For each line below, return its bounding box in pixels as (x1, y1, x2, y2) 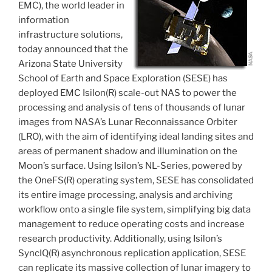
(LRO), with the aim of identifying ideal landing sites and (18, 131, 254, 143)
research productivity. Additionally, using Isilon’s (18, 233, 222, 245)
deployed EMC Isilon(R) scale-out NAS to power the (18, 87, 237, 99)
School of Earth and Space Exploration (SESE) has (18, 73, 228, 84)
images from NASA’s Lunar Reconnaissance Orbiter (18, 117, 237, 128)
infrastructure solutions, (18, 29, 123, 41)
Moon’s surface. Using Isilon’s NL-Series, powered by (18, 160, 242, 172)
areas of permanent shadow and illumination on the (18, 146, 237, 157)
